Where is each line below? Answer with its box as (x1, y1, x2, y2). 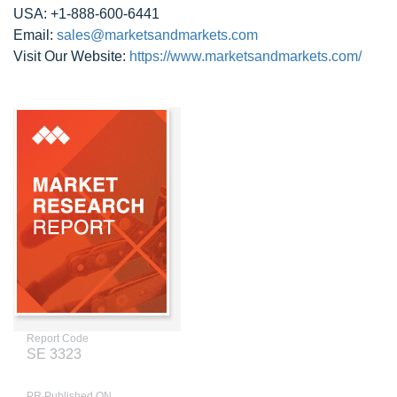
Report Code (27, 332, 89, 345)
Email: (13, 27, 57, 43)
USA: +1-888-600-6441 (13, 6, 160, 21)
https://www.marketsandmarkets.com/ (129, 49, 362, 64)
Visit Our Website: (13, 49, 129, 64)
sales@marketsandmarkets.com (57, 27, 258, 43)
